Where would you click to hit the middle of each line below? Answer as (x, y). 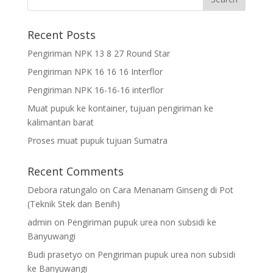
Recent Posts (61, 34)
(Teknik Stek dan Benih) (73, 204)
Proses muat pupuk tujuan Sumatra (97, 140)
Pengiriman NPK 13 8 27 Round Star (98, 53)
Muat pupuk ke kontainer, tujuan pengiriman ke (120, 108)
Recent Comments (75, 171)
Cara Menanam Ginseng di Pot (173, 190)
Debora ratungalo (62, 190)
